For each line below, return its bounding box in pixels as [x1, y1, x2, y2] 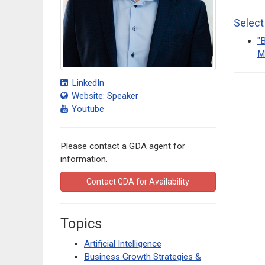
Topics [60, 215, 102, 232]
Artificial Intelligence [84, 238, 161, 250]
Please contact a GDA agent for [60, 141, 185, 152]
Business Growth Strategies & [84, 251, 201, 263]
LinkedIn [69, 77, 104, 89]
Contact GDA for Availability [86, 177, 190, 187]
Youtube [69, 104, 104, 115]
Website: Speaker [69, 91, 138, 102]
